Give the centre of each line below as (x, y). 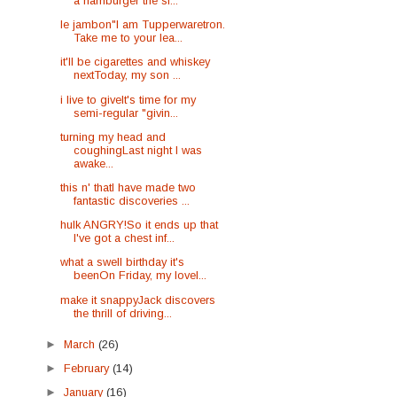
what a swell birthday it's (123, 262)
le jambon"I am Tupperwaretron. (143, 25)
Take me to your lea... (128, 38)
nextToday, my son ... (128, 75)
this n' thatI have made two (128, 188)
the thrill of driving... (123, 313)
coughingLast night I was (138, 150)
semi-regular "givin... (126, 113)
